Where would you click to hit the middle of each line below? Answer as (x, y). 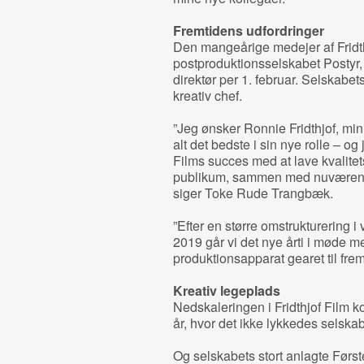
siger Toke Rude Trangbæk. (253, 193)
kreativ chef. (207, 95)
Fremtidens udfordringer (248, 30)
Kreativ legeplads (226, 290)
